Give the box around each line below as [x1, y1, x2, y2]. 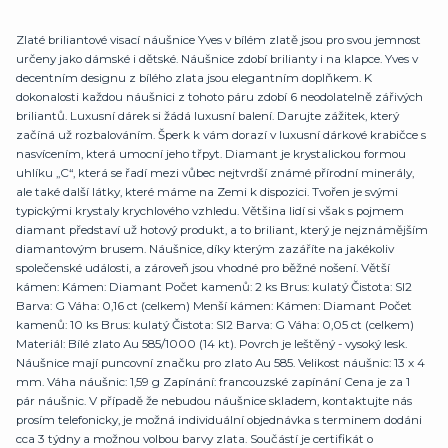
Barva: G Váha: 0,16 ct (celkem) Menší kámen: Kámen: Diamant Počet [16, 299, 412, 314]
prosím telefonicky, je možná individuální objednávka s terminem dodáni [16, 413, 422, 428]
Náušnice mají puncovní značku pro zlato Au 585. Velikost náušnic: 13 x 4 [16, 356, 425, 371]
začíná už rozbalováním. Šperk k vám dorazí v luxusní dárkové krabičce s [16, 128, 426, 143]
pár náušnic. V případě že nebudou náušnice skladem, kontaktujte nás [16, 394, 412, 409]
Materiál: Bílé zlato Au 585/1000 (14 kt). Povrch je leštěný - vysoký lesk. [16, 337, 407, 352]
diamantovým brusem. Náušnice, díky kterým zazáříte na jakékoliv [16, 242, 394, 257]
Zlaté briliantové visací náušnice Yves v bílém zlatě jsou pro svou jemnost [16, 33, 421, 48]
